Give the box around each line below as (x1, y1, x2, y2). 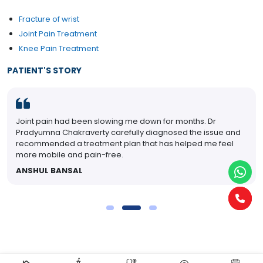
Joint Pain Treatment (19, 28, 97, 40)
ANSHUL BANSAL (16, 165, 83, 177)
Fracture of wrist (19, 14, 79, 25)
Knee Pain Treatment (19, 43, 99, 55)
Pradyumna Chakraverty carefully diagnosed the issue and (16, 127, 241, 139)
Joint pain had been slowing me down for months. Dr (16, 116, 216, 127)
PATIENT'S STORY (7, 65, 82, 77)
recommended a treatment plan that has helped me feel (16, 138, 234, 150)
